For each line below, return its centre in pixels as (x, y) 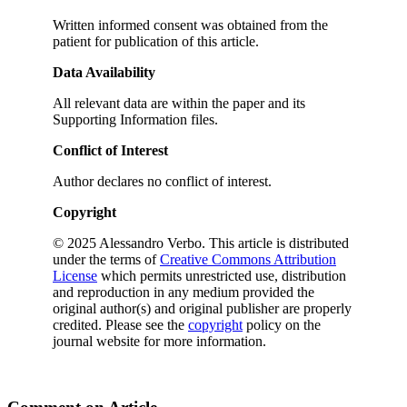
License (75, 275)
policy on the (282, 324)
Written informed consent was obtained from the (190, 25)
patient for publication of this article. (156, 41)
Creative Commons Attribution (248, 259)
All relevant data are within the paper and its (179, 103)
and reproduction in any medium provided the (184, 292)
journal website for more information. (159, 341)
